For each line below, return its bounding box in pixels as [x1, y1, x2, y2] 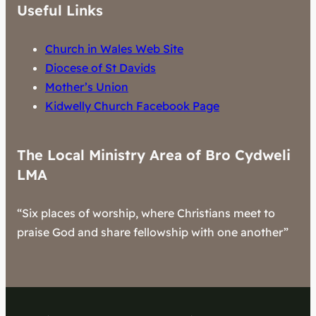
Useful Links [17, 1, 103, 20]
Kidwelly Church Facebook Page [45, 98, 219, 113]
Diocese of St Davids [45, 60, 156, 75]
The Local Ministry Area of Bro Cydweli [17, 146, 291, 164]
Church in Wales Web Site [45, 41, 183, 56]
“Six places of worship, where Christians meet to [17, 206, 275, 220]
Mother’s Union [45, 79, 128, 94]
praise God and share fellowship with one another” [17, 225, 288, 239]
